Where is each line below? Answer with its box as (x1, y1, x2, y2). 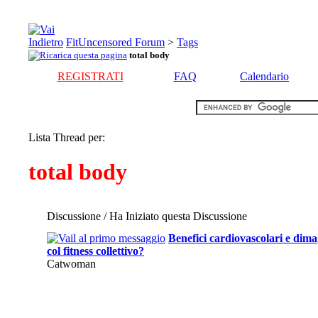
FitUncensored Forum (66, 36, 165, 48)
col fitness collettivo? (47, 245, 144, 257)
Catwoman (47, 258, 96, 270)
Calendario (240, 70, 289, 82)
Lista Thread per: (28, 131, 105, 143)
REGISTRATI (57, 70, 124, 82)
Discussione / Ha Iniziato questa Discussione (47, 210, 247, 222)
